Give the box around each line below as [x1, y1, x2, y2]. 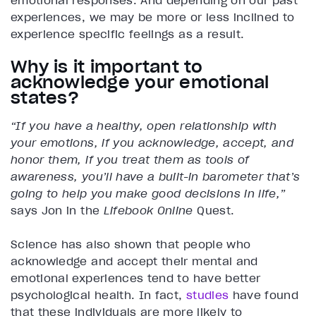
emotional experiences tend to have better [11, 271, 261, 286]
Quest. [197, 203, 235, 218]
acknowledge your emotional [11, 71, 269, 94]
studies [186, 288, 229, 303]
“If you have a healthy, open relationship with [11, 119, 277, 133]
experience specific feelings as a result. [11, 27, 248, 42]
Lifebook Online [99, 203, 197, 218]
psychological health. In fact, [11, 288, 186, 303]
